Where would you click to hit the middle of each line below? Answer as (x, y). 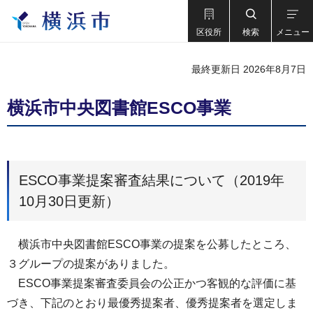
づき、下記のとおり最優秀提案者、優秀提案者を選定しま (152, 303)
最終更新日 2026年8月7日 (249, 69)
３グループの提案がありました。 (91, 264)
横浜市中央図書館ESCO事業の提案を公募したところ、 (152, 244)
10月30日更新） (69, 201)
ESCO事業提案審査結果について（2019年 (152, 180)
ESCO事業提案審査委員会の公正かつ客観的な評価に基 (152, 283)
